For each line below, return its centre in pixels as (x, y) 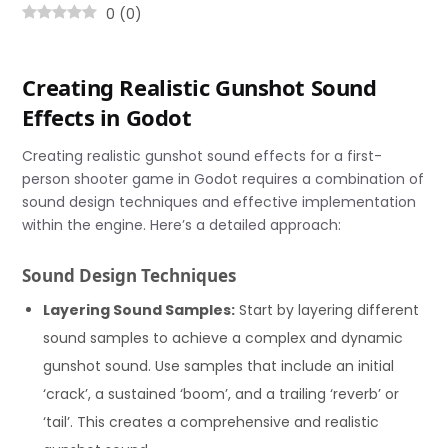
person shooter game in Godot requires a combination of (223, 179)
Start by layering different (327, 309)
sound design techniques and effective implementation (219, 202)
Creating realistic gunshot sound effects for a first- (202, 156)
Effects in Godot (107, 117)
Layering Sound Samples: (139, 309)
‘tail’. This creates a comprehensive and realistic (211, 421)
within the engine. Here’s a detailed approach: (182, 225)
